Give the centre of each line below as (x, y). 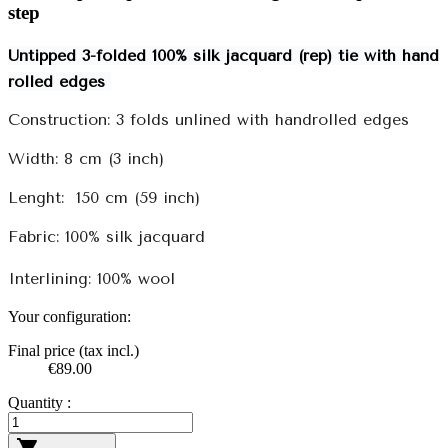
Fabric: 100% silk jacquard (106, 236)
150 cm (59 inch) (138, 198)
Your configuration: (69, 316)
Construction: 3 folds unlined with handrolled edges (208, 120)
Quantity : (39, 402)
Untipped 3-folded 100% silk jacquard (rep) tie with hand (223, 55)
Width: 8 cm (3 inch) (86, 159)
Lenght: (36, 198)
